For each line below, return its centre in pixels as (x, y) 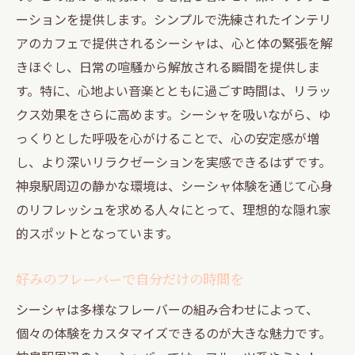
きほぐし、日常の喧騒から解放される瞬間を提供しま (168, 66)
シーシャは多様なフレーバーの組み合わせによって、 (167, 309)
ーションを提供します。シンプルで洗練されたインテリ (174, 19)
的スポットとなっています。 (97, 233)
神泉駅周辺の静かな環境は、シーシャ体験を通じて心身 (174, 185)
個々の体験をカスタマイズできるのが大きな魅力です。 (174, 332)
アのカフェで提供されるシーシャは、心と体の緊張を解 (174, 42)
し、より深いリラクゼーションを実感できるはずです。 (174, 161)
